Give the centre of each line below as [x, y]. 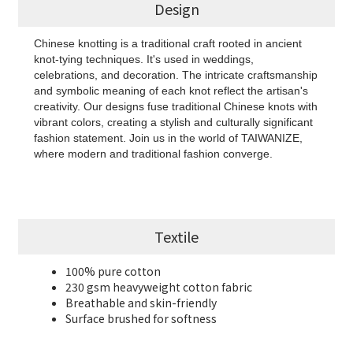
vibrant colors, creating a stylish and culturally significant [173, 123]
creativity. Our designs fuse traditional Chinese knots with [176, 107]
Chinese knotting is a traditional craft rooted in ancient [168, 44]
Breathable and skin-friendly [141, 303]
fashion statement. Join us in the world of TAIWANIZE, [168, 138]
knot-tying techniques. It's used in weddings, [144, 59]
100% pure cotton [113, 271]
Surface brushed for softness [141, 319]
